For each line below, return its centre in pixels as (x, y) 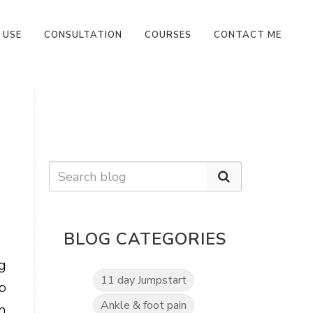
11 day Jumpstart (144, 280)
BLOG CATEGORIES (145, 239)
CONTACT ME (248, 35)
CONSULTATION (83, 35)
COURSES (168, 35)
